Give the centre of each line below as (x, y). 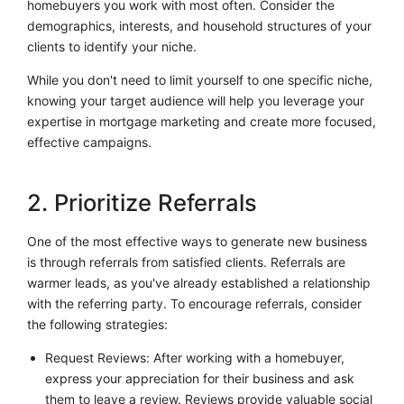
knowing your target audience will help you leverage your (196, 101)
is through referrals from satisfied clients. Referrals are (186, 262)
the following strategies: (97, 324)
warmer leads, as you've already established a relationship (199, 282)
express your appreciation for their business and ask (199, 378)
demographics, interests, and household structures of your (199, 26)
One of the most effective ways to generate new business (197, 241)
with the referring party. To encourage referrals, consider (194, 303)
